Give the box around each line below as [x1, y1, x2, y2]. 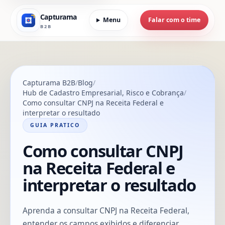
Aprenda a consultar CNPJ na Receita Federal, [23, 204, 189, 216]
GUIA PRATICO [30, 121, 80, 129]
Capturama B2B [23, 77, 75, 87]
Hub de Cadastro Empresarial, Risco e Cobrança [23, 87, 184, 97]
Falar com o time [148, 16, 200, 25]
